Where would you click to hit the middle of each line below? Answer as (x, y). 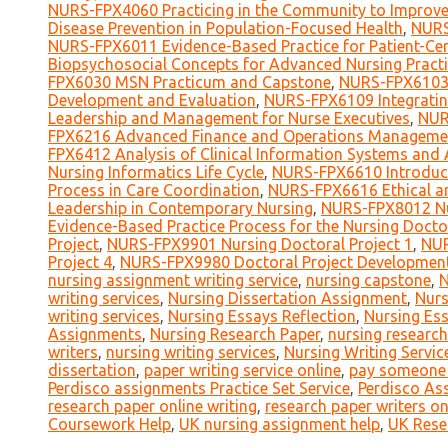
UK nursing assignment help (279, 424)
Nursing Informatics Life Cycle (156, 172)
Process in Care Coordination (154, 190)
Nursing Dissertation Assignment (287, 298)
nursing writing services (191, 352)
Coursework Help (109, 424)
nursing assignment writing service (173, 280)
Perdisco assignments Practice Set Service (199, 388)
